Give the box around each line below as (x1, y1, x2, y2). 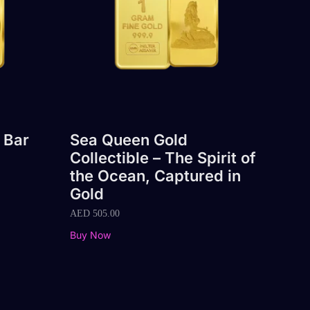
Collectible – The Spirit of (70, 149, 256, 167)
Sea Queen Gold (70, 131, 188, 149)
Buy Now (70, 228, 111, 241)
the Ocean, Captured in (70, 167, 241, 185)
